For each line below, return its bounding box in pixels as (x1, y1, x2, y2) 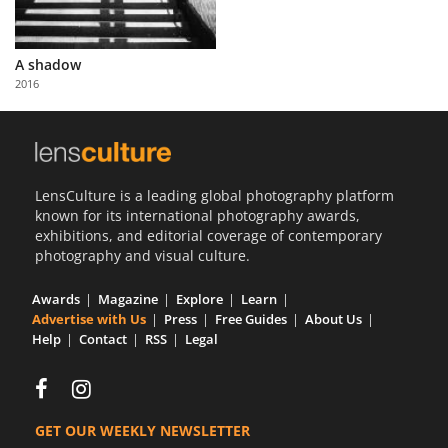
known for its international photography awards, (35, 206, 360, 226)
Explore (176, 290, 223, 309)
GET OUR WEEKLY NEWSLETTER (35, 421, 250, 441)
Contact (79, 330, 127, 349)
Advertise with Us (32, 310, 146, 329)
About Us (305, 310, 362, 329)
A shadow (15, 54, 81, 74)
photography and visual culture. (35, 246, 250, 266)
